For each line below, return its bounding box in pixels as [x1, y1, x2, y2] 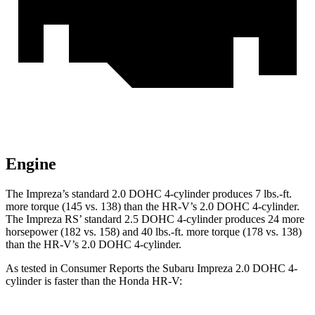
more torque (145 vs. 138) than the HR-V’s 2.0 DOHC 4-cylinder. [6, 200, 300, 213]
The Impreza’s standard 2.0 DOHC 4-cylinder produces [6, 188, 255, 200]
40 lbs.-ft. [141, 226, 184, 238]
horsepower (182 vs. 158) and [6, 226, 141, 238]
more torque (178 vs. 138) [184, 226, 302, 238]
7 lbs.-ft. [255, 188, 292, 200]
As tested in [6, 262, 60, 275]
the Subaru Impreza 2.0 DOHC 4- [143, 262, 297, 275]
